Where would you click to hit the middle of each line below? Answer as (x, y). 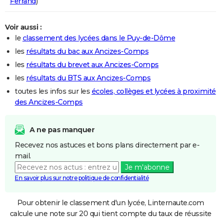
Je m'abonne (147, 167)
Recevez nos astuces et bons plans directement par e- (107, 145)
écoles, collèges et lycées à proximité (154, 91)
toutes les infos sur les (53, 91)
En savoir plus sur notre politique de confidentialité (82, 178)
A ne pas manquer (62, 129)
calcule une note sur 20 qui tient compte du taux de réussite (110, 213)
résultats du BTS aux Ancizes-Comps (88, 78)
